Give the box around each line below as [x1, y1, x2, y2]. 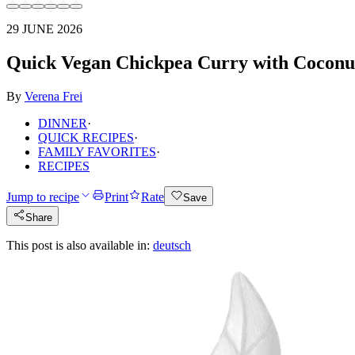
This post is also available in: [6, 238, 150, 252]
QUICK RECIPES [38, 130, 134, 144]
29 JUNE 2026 [6, 22, 82, 36]
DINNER [38, 116, 87, 130]
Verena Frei [25, 89, 82, 103]
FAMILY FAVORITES [38, 144, 156, 158]
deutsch [153, 238, 191, 252]
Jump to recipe [6, 189, 79, 204]
